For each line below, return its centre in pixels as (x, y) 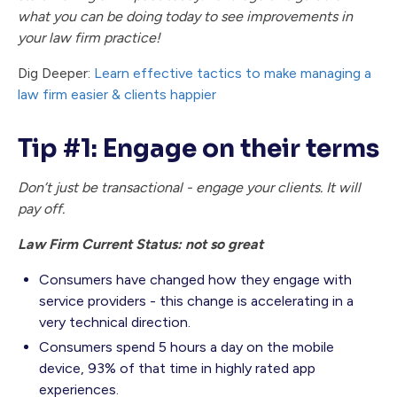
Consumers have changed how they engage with (195, 280)
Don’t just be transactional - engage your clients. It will (189, 188)
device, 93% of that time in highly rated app (177, 369)
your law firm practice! (89, 38)
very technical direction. (115, 323)
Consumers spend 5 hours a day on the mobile (187, 347)
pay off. (45, 209)
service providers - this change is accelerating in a (196, 301)
